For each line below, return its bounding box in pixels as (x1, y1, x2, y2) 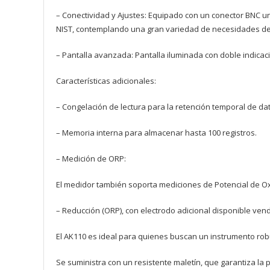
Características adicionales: (56, 75, 156, 86)
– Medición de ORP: (56, 152, 126, 164)
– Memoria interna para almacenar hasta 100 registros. (56, 127, 257, 138)
